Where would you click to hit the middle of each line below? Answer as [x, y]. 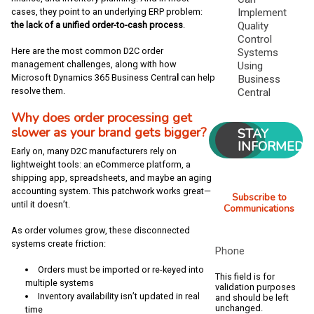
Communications [259, 208]
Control [255, 39]
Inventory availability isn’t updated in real [118, 296]
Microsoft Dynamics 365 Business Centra [94, 77]
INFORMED [271, 146]
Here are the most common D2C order [87, 50]
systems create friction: [59, 243]
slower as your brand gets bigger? [109, 132]
